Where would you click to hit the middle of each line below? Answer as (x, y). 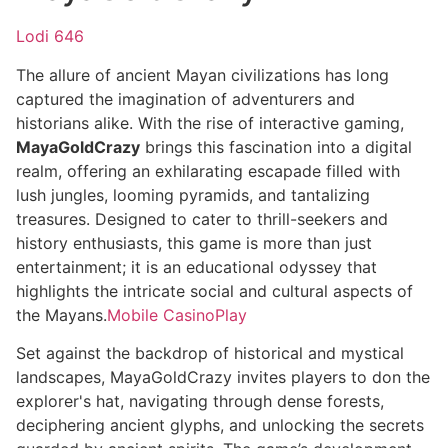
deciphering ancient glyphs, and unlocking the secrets (220, 425)
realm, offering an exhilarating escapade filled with (208, 170)
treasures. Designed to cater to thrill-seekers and (202, 218)
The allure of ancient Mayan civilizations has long (202, 74)
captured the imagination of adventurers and (185, 98)
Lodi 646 (50, 36)
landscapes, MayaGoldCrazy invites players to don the (223, 377)
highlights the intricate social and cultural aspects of (214, 290)
